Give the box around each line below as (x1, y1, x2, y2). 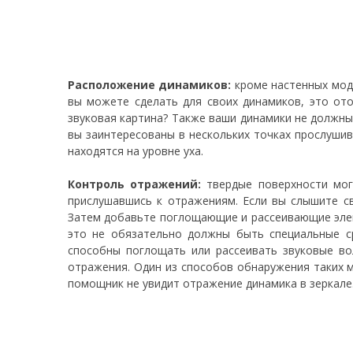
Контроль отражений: (68, 176, 202, 191)
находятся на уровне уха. (68, 143, 203, 158)
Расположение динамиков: (68, 76, 232, 92)
